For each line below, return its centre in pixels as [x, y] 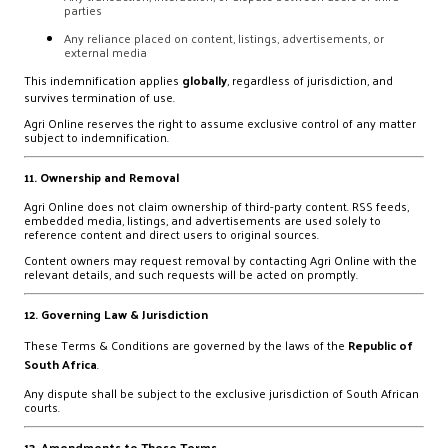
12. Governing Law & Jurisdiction [116, 314]
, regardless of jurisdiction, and [310, 80]
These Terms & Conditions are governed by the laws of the [186, 345]
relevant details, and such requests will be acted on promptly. [191, 274]
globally [204, 80]
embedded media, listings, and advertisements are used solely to [202, 220]
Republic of [380, 345]
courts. [42, 407]
